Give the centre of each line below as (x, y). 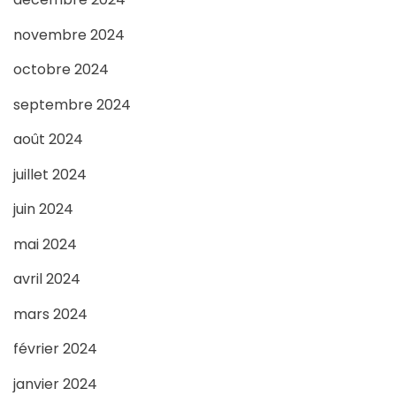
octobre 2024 (61, 70)
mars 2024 (50, 314)
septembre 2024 (72, 104)
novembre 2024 (69, 34)
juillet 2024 (50, 174)
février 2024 (55, 349)
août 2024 (48, 140)
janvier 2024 (55, 384)
